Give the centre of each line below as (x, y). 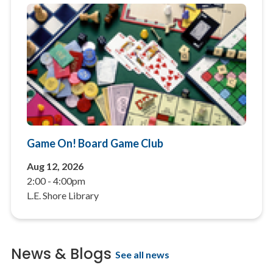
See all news (142, 254)
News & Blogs (61, 254)
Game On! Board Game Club (95, 144)
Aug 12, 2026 (55, 166)
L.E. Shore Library (62, 196)
